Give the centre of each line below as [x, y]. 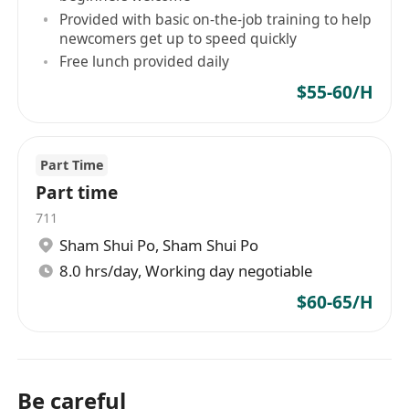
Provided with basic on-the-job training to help [216, 19]
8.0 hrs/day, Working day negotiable [186, 270]
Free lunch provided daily [145, 62]
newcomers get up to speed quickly [178, 38]
